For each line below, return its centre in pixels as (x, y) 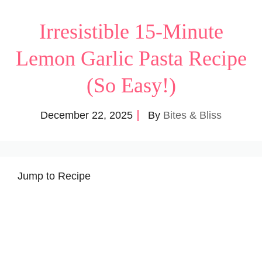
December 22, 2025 (87, 115)
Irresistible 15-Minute (131, 31)
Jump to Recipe (54, 176)
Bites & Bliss (192, 115)
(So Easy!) (131, 85)
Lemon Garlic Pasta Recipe (131, 58)
